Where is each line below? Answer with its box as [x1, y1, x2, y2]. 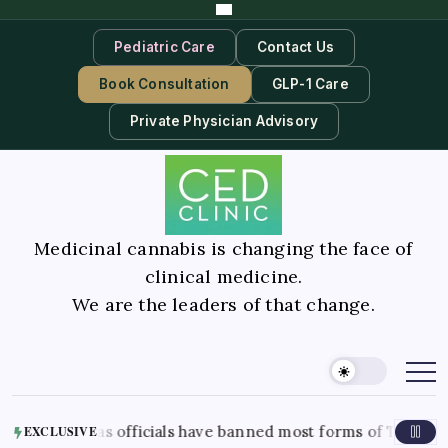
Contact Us [256, 39, 334, 55]
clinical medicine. [144, 264, 303, 288]
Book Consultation [99, 76, 230, 92]
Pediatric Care [114, 39, 215, 55]
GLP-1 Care [271, 76, 349, 92]
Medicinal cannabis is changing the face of [34, 236, 413, 260]
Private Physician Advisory [129, 113, 319, 129]
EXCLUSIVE [24, 422, 97, 440]
